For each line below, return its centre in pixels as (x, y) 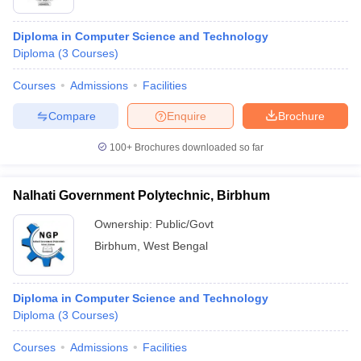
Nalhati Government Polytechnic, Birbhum (141, 195)
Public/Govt (185, 224)
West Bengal (176, 246)
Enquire (187, 116)
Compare (72, 116)
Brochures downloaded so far (198, 147)
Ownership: (125, 224)
